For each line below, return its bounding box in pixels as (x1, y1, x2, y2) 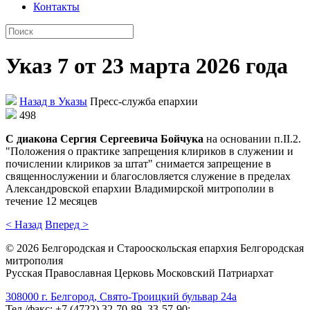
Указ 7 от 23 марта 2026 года (6, 53, 288, 79)
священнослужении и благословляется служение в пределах (6, 170, 291, 182)
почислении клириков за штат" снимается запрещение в (6, 157, 271, 170)
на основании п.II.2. (206, 132, 301, 145)
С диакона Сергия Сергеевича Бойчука (6, 132, 206, 145)
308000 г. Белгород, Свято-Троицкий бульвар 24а (6, 290, 237, 302)
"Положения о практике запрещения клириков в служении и (6, 145, 293, 157)
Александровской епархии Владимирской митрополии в (6, 182, 274, 194)
